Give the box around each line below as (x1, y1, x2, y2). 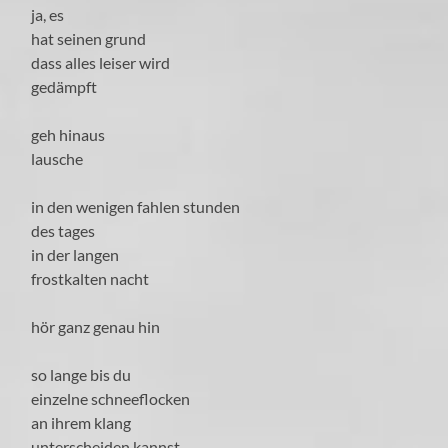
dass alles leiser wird (31, 53, 171, 73)
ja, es (31, 5, 68, 25)
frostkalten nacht (31, 269, 150, 289)
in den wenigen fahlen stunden (31, 197, 244, 217)
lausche (31, 149, 84, 169)
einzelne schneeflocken (31, 389, 191, 409)
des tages (31, 221, 96, 241)
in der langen (31, 245, 120, 265)
